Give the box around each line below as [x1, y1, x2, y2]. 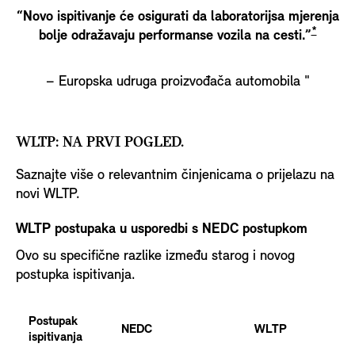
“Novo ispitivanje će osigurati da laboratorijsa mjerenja [16, 9, 339, 25]
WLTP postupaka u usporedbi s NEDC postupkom [16, 221, 307, 237]
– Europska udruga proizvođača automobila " [45, 74, 310, 90]
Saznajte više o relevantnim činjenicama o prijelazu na [16, 167, 334, 183]
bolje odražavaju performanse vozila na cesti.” [38, 28, 311, 44]
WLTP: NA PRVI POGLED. [16, 134, 184, 151]
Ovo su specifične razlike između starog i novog [16, 248, 295, 264]
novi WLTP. [16, 186, 80, 202]
